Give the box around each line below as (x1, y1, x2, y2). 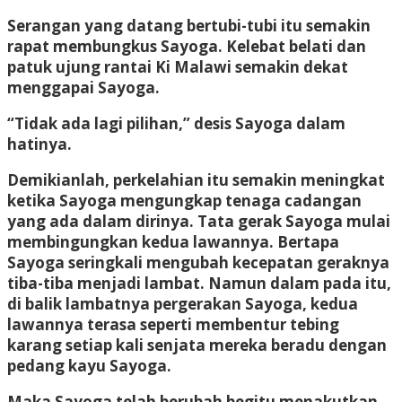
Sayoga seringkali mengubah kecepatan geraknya (7, 251, 389, 273)
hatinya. (7, 133, 72, 154)
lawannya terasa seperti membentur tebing (7, 313, 339, 335)
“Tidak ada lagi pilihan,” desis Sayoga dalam (7, 112, 345, 134)
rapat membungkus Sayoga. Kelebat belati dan (7, 35, 366, 57)
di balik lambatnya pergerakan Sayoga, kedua (7, 293, 358, 314)
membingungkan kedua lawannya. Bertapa (7, 231, 339, 252)
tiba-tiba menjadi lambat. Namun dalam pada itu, (7, 272, 391, 293)
